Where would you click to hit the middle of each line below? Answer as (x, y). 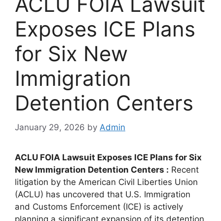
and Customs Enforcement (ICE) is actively (99, 206)
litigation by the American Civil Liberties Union (106, 182)
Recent (184, 169)
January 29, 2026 (50, 127)
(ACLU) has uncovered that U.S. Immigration (103, 194)
